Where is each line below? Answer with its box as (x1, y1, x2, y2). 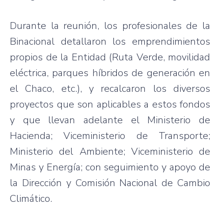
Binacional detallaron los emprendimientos (10, 34, 210, 48)
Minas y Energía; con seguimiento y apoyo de (10, 160, 210, 174)
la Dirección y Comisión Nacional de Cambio (10, 176, 210, 190)
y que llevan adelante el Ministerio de (10, 113, 210, 127)
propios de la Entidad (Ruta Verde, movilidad (10, 50, 210, 64)
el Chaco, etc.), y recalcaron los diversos (10, 82, 210, 95)
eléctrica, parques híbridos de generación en (10, 66, 210, 80)
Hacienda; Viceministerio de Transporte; (10, 129, 210, 142)
